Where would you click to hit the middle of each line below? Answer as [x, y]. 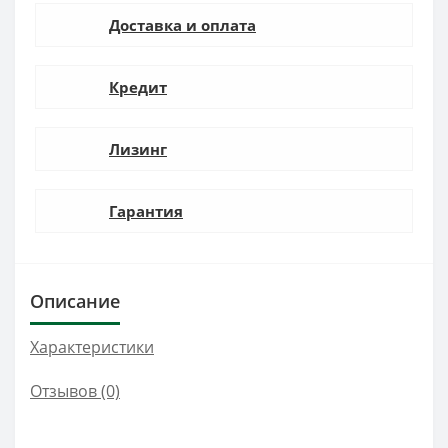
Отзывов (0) [75, 390]
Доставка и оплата [182, 24]
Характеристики [92, 346]
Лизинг [138, 148]
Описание [75, 300]
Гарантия [146, 210]
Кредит [138, 86]
